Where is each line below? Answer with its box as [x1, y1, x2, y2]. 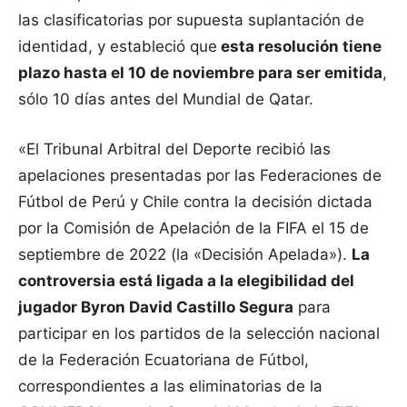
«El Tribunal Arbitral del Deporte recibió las [18, 140, 331, 159]
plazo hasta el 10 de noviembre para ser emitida [18, 64, 382, 83]
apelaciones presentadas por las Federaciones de [18, 166, 382, 185]
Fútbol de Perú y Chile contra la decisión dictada [18, 193, 372, 212]
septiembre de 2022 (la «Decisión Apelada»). [18, 245, 352, 264]
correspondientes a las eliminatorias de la [18, 377, 323, 396]
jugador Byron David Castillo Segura [18, 298, 293, 317]
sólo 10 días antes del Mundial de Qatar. [18, 90, 313, 109]
